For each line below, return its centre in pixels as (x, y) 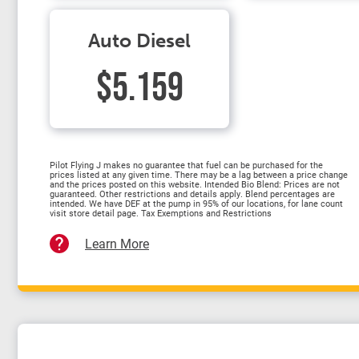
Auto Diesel (139, 40)
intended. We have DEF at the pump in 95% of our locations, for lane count (196, 203)
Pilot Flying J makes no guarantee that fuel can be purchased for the (186, 165)
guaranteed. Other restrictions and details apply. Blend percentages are (192, 194)
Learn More (117, 243)
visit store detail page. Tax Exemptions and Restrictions (161, 213)
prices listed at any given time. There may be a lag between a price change (199, 174)
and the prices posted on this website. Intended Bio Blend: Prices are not (195, 184)
